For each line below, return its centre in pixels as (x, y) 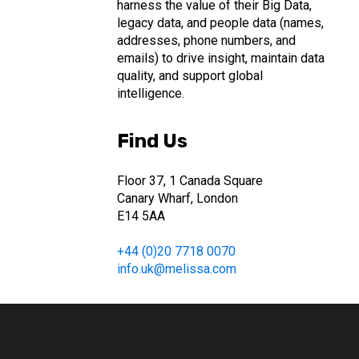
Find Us (152, 141)
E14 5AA (141, 216)
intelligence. (150, 93)
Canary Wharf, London (177, 199)
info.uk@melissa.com (176, 269)
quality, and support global (190, 75)
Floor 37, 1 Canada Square (190, 181)
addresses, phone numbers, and (206, 40)
